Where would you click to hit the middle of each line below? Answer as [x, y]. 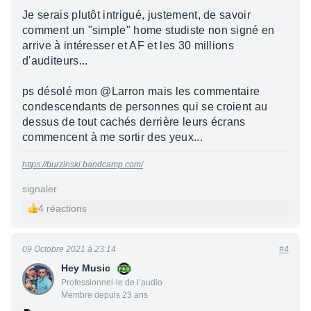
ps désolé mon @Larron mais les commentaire [141, 91]
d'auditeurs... [55, 60]
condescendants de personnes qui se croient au [145, 106]
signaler [40, 188]
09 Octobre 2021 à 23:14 [69, 249]
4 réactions [62, 208]
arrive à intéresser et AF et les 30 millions [128, 45]
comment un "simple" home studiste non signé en [149, 30]
